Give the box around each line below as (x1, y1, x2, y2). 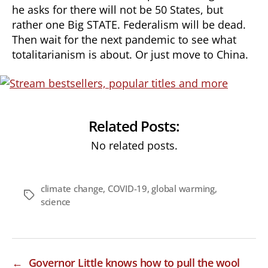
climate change (41, 182, 103, 194)
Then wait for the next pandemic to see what (12, 32, 236, 47)
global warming (151, 182, 215, 194)
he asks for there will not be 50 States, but (12, 2, 223, 17)
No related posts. (90, 138, 178, 153)
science (41, 195, 71, 208)
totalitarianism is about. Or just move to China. (12, 47, 248, 62)
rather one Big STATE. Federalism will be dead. (12, 17, 246, 32)
